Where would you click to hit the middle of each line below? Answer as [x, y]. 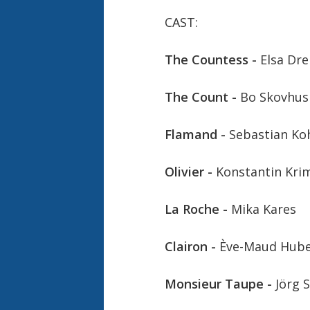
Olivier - [188, 172]
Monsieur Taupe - [218, 284]
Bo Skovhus [274, 97]
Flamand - [195, 135]
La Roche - [196, 209]
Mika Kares [263, 209]
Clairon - [190, 247]
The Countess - [210, 60]
